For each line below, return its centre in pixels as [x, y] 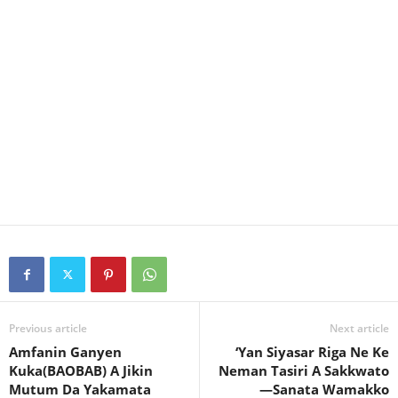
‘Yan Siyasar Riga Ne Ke [312, 352]
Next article [359, 329]
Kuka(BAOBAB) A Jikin [81, 371]
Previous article [48, 329]
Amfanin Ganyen [65, 352]
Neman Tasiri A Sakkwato [304, 371]
